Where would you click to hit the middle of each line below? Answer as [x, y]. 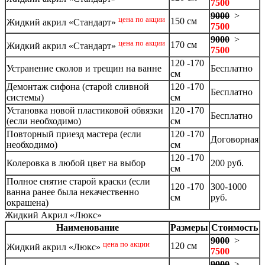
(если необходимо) [44, 121]
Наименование [87, 227]
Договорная [235, 139]
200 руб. [227, 163]
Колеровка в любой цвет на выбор [77, 163]
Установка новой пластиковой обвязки [85, 110]
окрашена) [28, 202]
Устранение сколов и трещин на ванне [84, 68]
